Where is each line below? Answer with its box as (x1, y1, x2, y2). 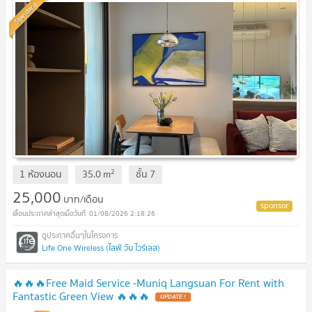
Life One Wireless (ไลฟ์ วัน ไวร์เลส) (42, 240, 160, 254)
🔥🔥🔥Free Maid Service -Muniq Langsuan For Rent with (13, 273, 284, 292)
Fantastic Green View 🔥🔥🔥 (13, 286, 150, 305)
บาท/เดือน (63, 191, 103, 207)
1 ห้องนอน (19, 166, 61, 182)
